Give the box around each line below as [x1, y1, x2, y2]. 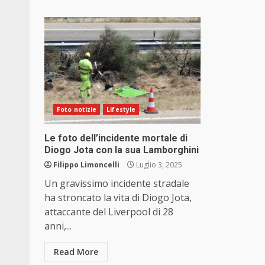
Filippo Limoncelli [53, 160, 119, 170]
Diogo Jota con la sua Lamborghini [44, 144, 199, 156]
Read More [54, 246, 98, 258]
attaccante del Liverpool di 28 [44, 205, 173, 219]
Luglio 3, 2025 [134, 160, 182, 170]
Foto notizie [57, 105, 97, 114]
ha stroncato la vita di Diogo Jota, [44, 191, 192, 205]
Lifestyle [106, 105, 136, 114]
